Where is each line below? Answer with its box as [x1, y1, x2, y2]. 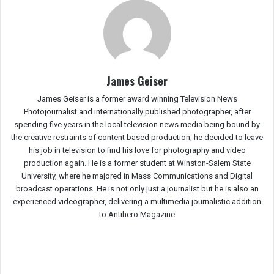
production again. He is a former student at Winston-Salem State [23, 158, 251, 168]
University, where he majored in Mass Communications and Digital [21, 171, 253, 181]
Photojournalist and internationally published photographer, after [23, 107, 251, 117]
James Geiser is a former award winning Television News [37, 94, 237, 104]
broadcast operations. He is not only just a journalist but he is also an [15, 184, 259, 194]
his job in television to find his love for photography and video [28, 146, 246, 155]
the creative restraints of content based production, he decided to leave [11, 133, 263, 143]
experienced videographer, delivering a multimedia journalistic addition [13, 197, 261, 207]
